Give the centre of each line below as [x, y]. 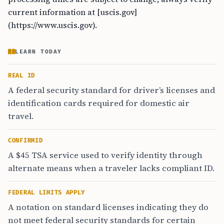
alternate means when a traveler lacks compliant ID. [111, 168]
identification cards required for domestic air [99, 103]
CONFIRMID [25, 141]
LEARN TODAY [38, 52]
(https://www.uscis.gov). [52, 25]
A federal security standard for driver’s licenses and [111, 90]
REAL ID [21, 76]
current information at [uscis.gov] [72, 12]
